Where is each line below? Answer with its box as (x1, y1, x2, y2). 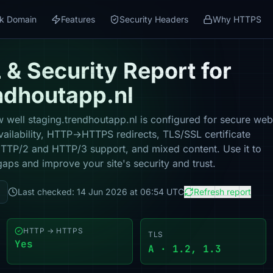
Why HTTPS (213, 13, 261, 24)
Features (61, 13, 95, 24)
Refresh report (194, 186, 251, 197)
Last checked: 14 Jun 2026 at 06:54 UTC (18, 186, 184, 197)
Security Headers (119, 13, 188, 24)
